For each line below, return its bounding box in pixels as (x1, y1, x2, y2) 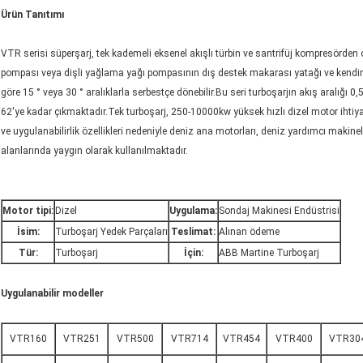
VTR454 (223, 333, 260, 345)
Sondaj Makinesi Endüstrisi (219, 205, 340, 217)
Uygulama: (169, 205, 217, 217)
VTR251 (62, 333, 100, 345)
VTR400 (275, 333, 313, 345)
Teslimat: (171, 226, 216, 238)
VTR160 (10, 333, 47, 345)
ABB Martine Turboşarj (219, 247, 319, 259)
